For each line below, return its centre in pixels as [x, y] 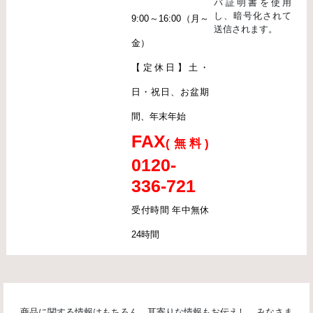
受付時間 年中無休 [170, 210]
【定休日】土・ [170, 68]
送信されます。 [246, 29]
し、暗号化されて [253, 16]
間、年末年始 [159, 117]
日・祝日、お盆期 [170, 92]
